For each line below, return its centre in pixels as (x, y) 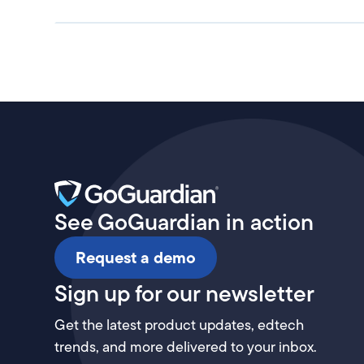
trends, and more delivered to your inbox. (186, 347)
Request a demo (136, 258)
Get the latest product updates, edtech (180, 325)
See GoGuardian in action (184, 222)
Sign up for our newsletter (185, 293)
